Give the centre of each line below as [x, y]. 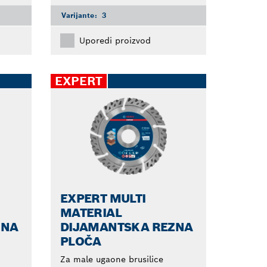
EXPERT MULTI [103, 199]
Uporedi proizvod [115, 41]
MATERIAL [91, 213]
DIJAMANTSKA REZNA [126, 227]
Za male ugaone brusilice [111, 260]
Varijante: [80, 15]
